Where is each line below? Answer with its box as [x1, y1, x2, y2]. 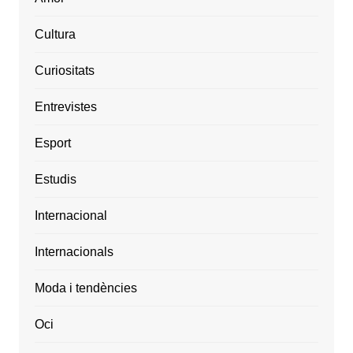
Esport [34, 136, 71, 150]
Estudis [34, 173, 76, 187]
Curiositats [34, 64, 95, 78]
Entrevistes [34, 100, 97, 114]
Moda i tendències [34, 281, 137, 295]
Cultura [34, 28, 76, 42]
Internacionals [34, 245, 113, 259]
